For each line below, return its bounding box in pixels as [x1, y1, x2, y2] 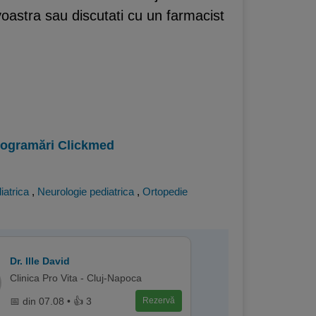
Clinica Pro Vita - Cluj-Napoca [9, 272, 142, 284]
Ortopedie [142, 186, 188, 197]
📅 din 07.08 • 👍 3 [9, 295, 92, 307]
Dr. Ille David [9, 255, 70, 267]
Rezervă [142, 296, 176, 305]
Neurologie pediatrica [37, 186, 134, 197]
